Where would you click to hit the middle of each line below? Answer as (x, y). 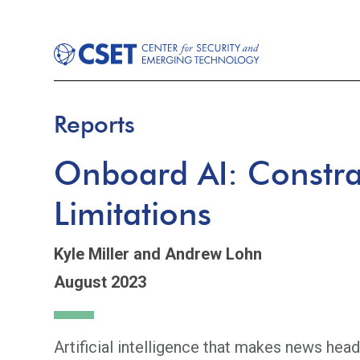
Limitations (133, 213)
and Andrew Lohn (198, 254)
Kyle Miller (92, 254)
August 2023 (100, 282)
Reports (95, 124)
